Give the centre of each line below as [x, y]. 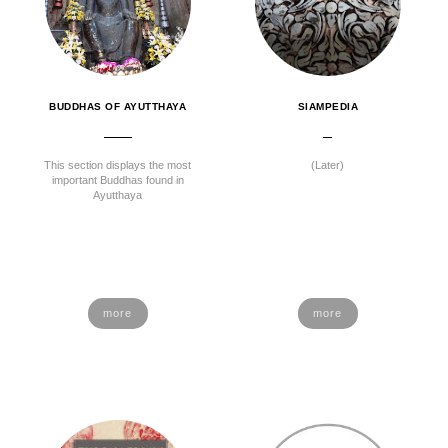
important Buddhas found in [117, 180]
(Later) [328, 165]
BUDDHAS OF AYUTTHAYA [118, 106]
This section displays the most [118, 165]
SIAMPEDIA [328, 106]
